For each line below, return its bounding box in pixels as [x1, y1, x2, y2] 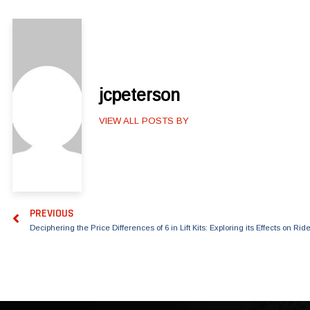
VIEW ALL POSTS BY [99, 115, 189, 126]
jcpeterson [99, 84, 180, 104]
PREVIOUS [30, 206, 74, 221]
